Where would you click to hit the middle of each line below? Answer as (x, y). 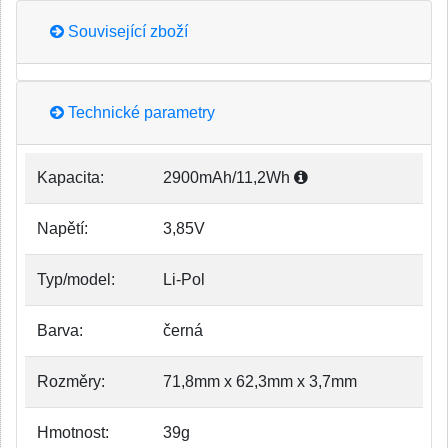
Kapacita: (70, 177)
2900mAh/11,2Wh (228, 177)
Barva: (60, 330)
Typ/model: (76, 279)
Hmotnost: (73, 432)
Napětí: (62, 228)
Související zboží (126, 31)
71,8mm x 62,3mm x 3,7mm (260, 381)
